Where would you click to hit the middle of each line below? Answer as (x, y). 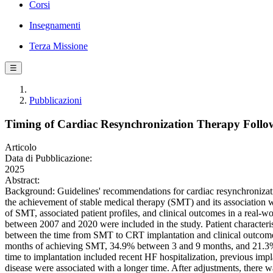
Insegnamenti (55, 25)
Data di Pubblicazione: (48, 158)
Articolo (21, 147)
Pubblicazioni (55, 100)
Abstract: (22, 180)
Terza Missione (58, 46)
